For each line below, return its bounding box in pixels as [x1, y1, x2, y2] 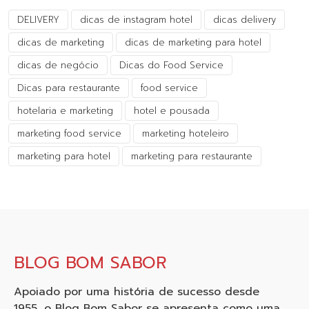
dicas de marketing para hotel [125, 36, 261, 50]
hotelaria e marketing [17, 104, 113, 118]
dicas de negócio [17, 59, 99, 72]
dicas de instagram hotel [80, 13, 192, 27]
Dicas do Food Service [119, 59, 223, 72]
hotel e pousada [134, 104, 210, 118]
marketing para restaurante [131, 150, 252, 163]
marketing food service [17, 127, 121, 141]
